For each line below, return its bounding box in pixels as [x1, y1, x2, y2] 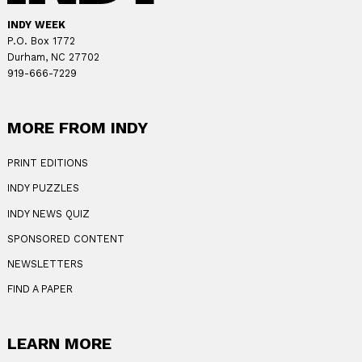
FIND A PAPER [6, 283, 73, 296]
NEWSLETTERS [6, 258, 83, 271]
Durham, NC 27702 [6, 50, 99, 63]
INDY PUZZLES [6, 182, 79, 195]
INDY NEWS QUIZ [6, 207, 90, 220]
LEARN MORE [6, 333, 112, 353]
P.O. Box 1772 [6, 34, 75, 47]
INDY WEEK [6, 18, 65, 31]
